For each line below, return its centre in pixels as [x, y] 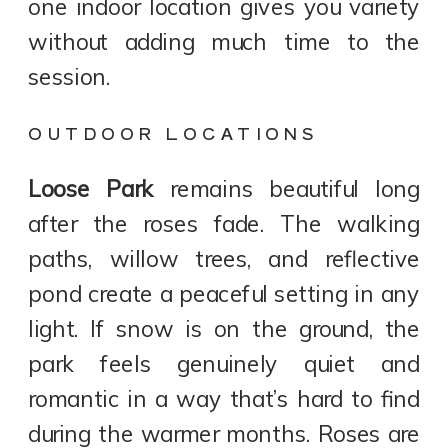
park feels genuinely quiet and [224, 364]
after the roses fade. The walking [224, 224]
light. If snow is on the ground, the [224, 329]
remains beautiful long [286, 189]
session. [69, 77]
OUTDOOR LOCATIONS [174, 132]
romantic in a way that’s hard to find [224, 399]
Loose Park [91, 189]
